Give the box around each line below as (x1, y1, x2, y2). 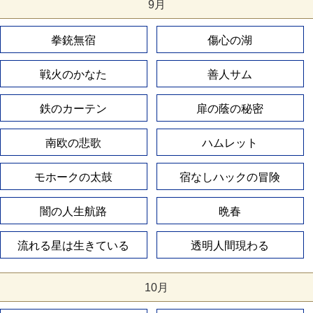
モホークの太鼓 (34, 171, 113, 184)
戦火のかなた (40, 68, 108, 81)
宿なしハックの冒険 (180, 171, 281, 184)
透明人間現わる (191, 240, 270, 252)
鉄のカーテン (40, 103, 108, 115)
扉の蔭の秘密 (196, 103, 264, 115)
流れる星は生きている (17, 240, 130, 252)
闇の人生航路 (40, 205, 108, 218)
